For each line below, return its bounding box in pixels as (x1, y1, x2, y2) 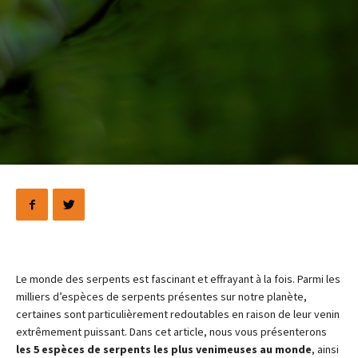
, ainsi (312, 342, 339, 356)
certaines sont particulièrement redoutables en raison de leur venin (16, 307, 340, 321)
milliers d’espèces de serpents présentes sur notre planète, (16, 289, 307, 304)
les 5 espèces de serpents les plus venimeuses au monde (16, 342, 312, 356)
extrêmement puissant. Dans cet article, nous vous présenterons (16, 324, 327, 339)
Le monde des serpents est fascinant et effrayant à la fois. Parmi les (16, 272, 340, 286)
